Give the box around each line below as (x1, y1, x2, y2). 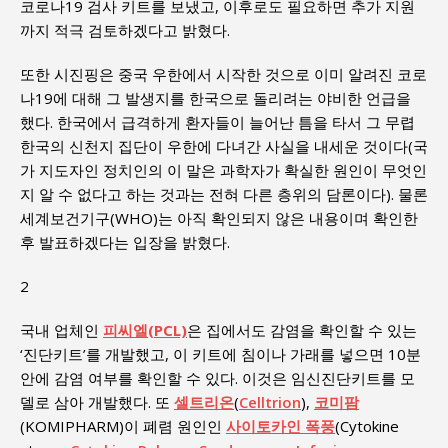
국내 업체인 (20, 319, 103, 340)
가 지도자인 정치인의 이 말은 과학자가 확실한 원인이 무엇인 (20, 159, 427, 180)
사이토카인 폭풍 (226, 415, 335, 436)
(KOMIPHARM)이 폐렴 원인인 (20, 415, 226, 436)
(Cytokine (335, 415, 399, 436)
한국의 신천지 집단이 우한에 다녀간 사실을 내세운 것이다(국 (20, 135, 428, 156)
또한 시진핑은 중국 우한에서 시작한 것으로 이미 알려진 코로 (20, 63, 427, 84)
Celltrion (239, 391, 301, 412)
